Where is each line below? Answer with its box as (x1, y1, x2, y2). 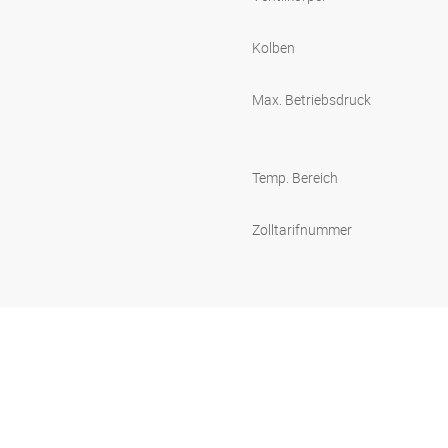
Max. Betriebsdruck (252, 90, 371, 110)
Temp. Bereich (252, 168, 338, 188)
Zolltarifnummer (252, 220, 352, 240)
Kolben (252, 38, 295, 58)
